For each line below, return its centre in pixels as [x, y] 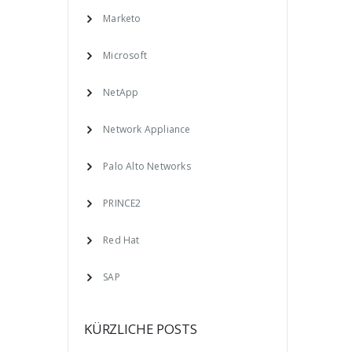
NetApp [121, 92]
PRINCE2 [122, 203]
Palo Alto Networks [147, 166]
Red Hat [121, 240]
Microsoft [125, 55]
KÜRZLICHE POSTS [141, 329]
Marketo [122, 18]
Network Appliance [147, 129]
